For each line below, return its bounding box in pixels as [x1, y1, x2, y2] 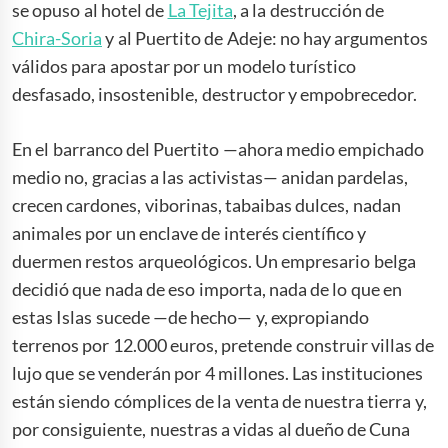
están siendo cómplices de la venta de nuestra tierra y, [12, 390, 427, 413]
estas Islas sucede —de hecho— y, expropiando [12, 306, 369, 329]
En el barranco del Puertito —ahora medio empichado [12, 138, 425, 161]
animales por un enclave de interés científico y [12, 222, 367, 245]
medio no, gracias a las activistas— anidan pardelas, [12, 166, 409, 189]
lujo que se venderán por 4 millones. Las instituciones [12, 362, 424, 385]
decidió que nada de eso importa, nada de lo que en [12, 278, 402, 301]
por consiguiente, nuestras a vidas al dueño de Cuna [12, 418, 411, 441]
